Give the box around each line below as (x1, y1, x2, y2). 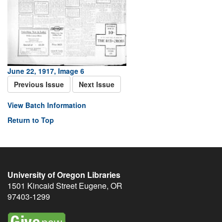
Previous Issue (14, 79, 64, 89)
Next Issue (79, 79, 114, 89)
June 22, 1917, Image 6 (7, 66, 84, 76)
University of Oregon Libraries (7, 169, 120, 180)
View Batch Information (7, 100, 86, 110)
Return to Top (7, 115, 54, 125)
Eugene (79, 180, 107, 191)
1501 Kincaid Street (7, 180, 77, 191)
